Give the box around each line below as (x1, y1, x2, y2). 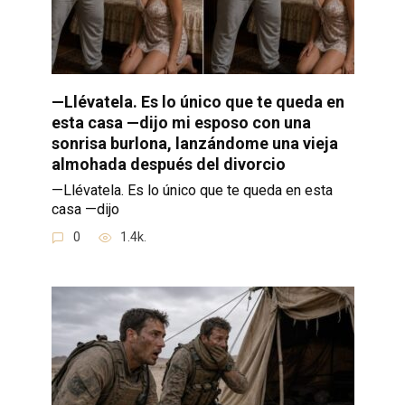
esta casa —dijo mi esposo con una (51, 112, 311, 132)
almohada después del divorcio (51, 154, 286, 174)
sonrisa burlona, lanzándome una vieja (51, 133, 338, 153)
